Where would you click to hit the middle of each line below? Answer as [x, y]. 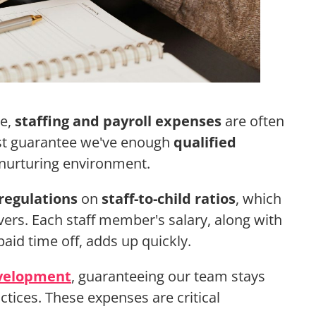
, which [259, 199]
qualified [205, 142]
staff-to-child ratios [169, 199]
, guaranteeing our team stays [168, 276]
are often [253, 121]
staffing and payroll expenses [118, 121]
